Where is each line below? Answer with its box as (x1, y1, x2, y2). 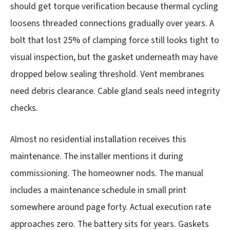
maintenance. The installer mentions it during (10, 150, 183, 163)
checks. (10, 102, 38, 115)
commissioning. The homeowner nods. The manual (10, 167, 203, 180)
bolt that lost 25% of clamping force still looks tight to (10, 34, 219, 47)
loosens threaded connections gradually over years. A (10, 17, 214, 30)
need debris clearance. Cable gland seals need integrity (10, 85, 220, 98)
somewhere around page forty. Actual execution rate (10, 201, 211, 214)
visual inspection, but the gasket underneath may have (10, 51, 218, 64)
